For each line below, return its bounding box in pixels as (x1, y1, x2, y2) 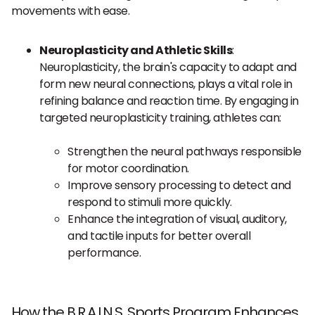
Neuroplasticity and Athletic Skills (39, 42, 233, 58)
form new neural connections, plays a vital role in (39, 76, 292, 92)
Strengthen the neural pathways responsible (67, 143, 302, 160)
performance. (67, 245, 141, 261)
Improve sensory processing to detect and (67, 177, 291, 193)
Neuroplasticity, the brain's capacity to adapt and (39, 59, 297, 75)
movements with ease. (11, 3, 130, 19)
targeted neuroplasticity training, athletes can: (39, 110, 281, 126)
